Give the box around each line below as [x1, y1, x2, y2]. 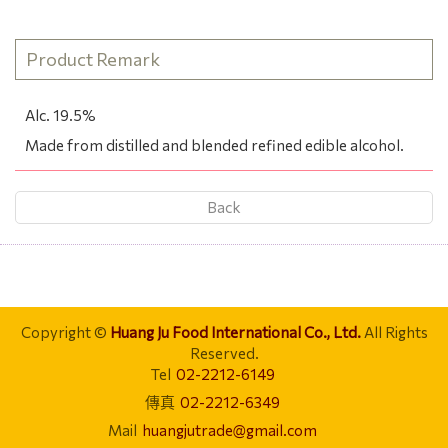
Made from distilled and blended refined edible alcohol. [25, 135, 404, 154]
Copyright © [20, 322, 110, 341]
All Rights [360, 322, 428, 341]
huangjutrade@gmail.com [142, 420, 317, 439]
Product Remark [26, 47, 160, 70]
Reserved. [189, 343, 259, 362]
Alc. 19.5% [25, 105, 96, 124]
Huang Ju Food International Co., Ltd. [109, 322, 361, 341]
